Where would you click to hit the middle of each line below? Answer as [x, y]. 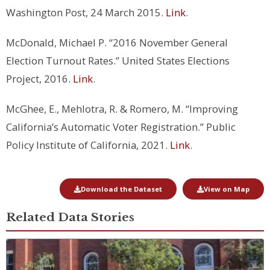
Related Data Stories [70, 218]
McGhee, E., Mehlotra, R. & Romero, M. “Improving [122, 109]
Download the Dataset [121, 189]
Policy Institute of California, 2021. [88, 145]
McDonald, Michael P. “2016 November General [117, 43]
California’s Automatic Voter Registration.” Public [121, 127]
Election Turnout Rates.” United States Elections [118, 61]
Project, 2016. [39, 79]
